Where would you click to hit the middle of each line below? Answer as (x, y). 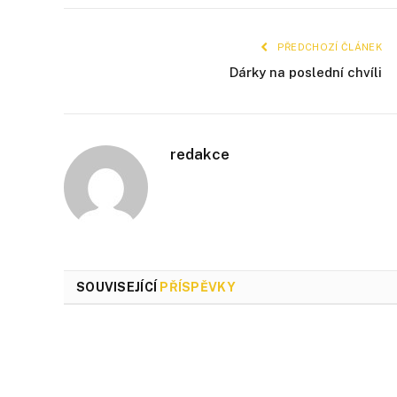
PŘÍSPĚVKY (198, 287)
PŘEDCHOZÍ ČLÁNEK (328, 47)
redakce (200, 154)
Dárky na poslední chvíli (306, 72)
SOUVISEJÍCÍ (118, 287)
